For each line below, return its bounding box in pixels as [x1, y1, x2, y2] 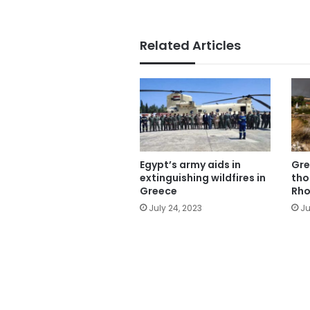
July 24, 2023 [149, 202, 202, 215]
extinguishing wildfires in [140, 171, 266, 185]
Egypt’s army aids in [140, 158, 241, 172]
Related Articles [140, 36, 241, 54]
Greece [140, 184, 177, 199]
